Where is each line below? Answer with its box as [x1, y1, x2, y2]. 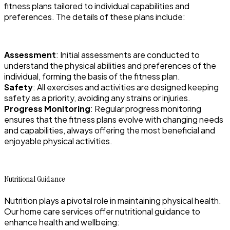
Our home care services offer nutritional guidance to [4, 205, 200, 217]
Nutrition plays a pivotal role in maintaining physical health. [4, 195, 221, 206]
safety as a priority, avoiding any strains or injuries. [4, 92, 190, 103]
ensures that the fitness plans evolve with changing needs [4, 113, 223, 125]
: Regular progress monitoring [90, 103, 201, 114]
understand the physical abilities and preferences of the [4, 60, 216, 71]
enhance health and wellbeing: [4, 216, 120, 227]
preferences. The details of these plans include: [4, 11, 185, 22]
